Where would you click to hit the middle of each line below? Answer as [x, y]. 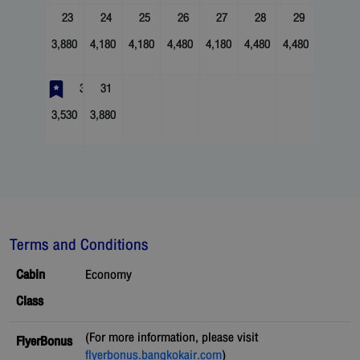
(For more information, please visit [172, 338]
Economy [108, 275]
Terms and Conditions [79, 245]
